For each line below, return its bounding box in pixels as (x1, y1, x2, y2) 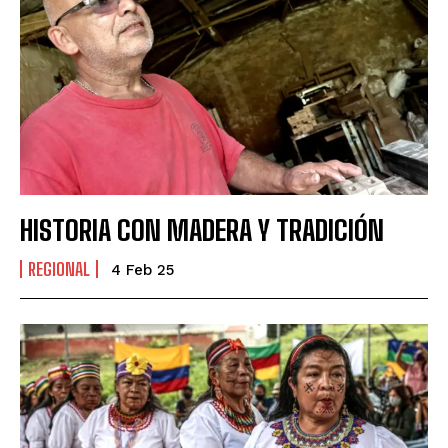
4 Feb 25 (111, 261, 174, 280)
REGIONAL (28, 258, 90, 281)
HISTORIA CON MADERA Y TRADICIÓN (20, 213, 384, 248)
